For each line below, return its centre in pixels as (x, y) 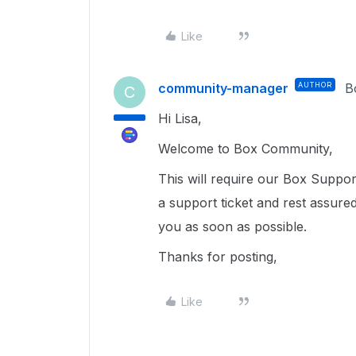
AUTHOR (315, 85)
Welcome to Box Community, (248, 149)
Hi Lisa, (182, 118)
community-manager (223, 88)
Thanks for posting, (220, 257)
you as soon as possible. (234, 226)
